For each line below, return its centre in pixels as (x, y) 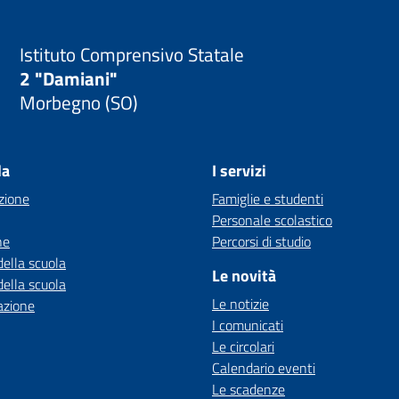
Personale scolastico (272, 220)
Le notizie (240, 304)
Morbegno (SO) (79, 102)
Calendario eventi (264, 368)
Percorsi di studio (261, 241)
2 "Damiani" (69, 78)
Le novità (244, 276)
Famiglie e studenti (268, 199)
